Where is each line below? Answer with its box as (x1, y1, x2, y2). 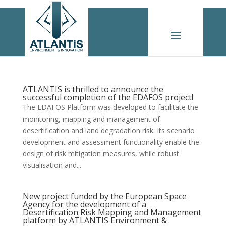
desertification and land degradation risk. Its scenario (22, 126, 195, 135)
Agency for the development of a (22, 199, 146, 210)
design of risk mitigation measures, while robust (22, 149, 179, 158)
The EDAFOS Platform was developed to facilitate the (22, 102, 198, 112)
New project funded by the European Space (22, 191, 187, 202)
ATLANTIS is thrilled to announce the (22, 84, 163, 95)
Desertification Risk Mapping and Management (22, 207, 201, 218)
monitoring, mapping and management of (22, 114, 160, 124)
